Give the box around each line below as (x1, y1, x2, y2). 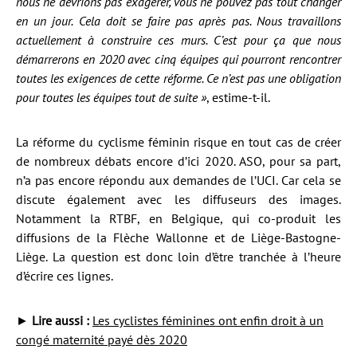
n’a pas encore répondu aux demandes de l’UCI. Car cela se (16, 172, 341, 188)
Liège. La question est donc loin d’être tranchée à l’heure (16, 249, 341, 265)
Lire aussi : (32, 312, 89, 328)
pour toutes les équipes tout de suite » (16, 89, 206, 105)
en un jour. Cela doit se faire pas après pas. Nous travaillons (16, 13, 341, 29)
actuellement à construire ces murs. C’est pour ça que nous (16, 32, 341, 48)
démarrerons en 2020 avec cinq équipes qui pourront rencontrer (16, 51, 341, 67)
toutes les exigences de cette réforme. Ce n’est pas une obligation (16, 70, 341, 86)
